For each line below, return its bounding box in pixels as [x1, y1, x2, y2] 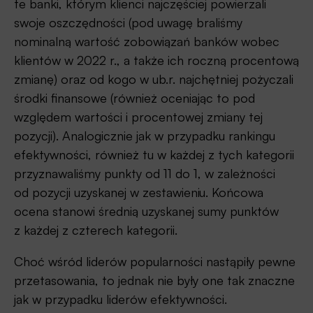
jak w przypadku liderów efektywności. [14, 291, 227, 307]
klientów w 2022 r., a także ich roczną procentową [14, 52, 299, 68]
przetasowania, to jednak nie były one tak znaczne [14, 272, 295, 289]
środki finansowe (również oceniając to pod [14, 90, 255, 106]
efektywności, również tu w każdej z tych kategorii [14, 147, 294, 163]
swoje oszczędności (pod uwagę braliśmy [14, 15, 242, 31]
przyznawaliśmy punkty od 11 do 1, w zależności [14, 166, 275, 182]
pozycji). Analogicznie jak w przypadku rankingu [14, 128, 275, 144]
